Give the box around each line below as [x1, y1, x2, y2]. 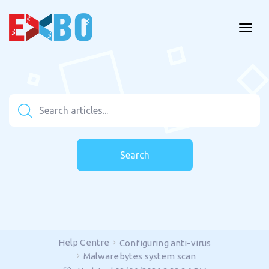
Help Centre [58, 237, 110, 247]
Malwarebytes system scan [83, 251, 196, 261]
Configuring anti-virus [119, 238, 211, 248]
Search [119, 150, 150, 160]
